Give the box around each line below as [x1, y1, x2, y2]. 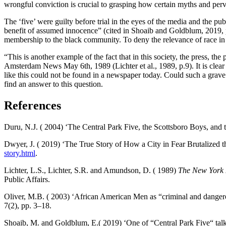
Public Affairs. [4, 175, 50, 184]
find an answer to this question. [4, 80, 103, 89]
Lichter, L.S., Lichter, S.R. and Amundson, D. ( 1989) [4, 166, 178, 175]
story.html [4, 149, 35, 158]
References [4, 99, 61, 112]
